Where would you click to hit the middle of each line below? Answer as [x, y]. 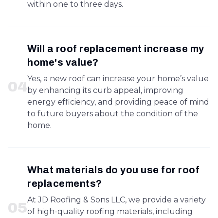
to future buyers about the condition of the [113, 114]
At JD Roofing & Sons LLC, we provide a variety [117, 200]
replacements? [65, 183]
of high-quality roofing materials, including [110, 211]
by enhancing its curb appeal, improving [105, 90]
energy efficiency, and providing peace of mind [118, 102]
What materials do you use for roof [113, 170]
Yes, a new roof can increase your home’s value [118, 79]
